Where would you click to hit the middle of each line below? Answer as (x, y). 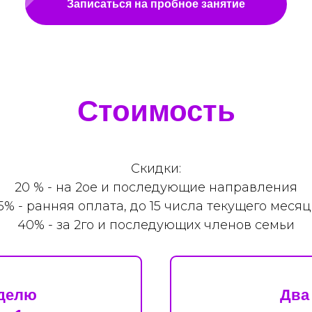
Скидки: (156, 168)
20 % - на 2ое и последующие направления (156, 187)
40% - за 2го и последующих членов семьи (156, 225)
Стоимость (156, 111)
